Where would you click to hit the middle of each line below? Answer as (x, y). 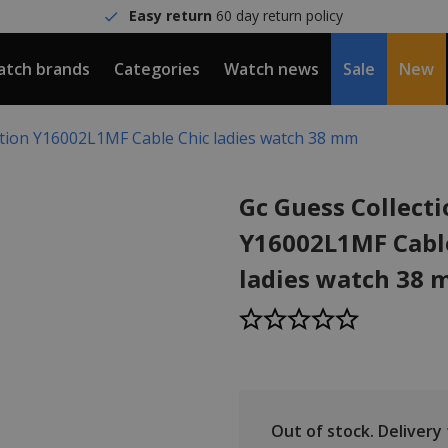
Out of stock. (322, 431)
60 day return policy (278, 15)
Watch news (271, 69)
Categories (157, 69)
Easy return (171, 15)
